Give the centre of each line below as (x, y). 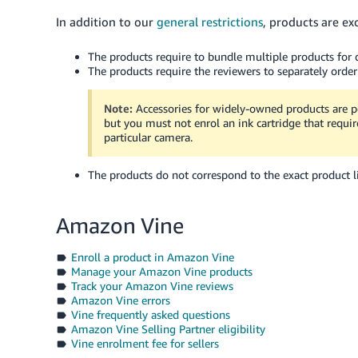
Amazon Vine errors (120, 300)
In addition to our (106, 22)
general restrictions (210, 22)
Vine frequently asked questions (150, 314)
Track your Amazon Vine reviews (152, 286)
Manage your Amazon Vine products (161, 271)
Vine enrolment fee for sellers (145, 343)
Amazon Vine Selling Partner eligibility (168, 329)
